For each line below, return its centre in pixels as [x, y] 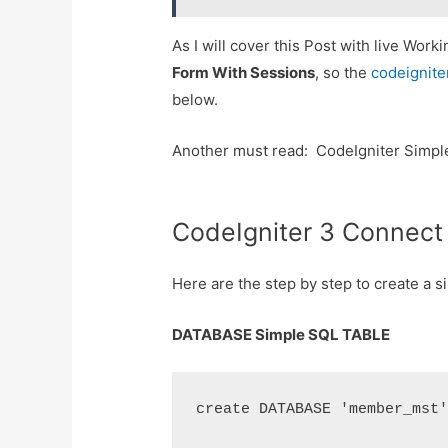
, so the [343, 72]
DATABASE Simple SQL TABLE [281, 334]
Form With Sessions [244, 72]
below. [195, 99]
